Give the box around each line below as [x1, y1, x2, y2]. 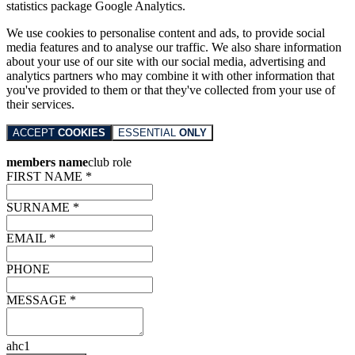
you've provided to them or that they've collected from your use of [6, 83, 335, 97]
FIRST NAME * [6, 170, 92, 184]
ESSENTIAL [118, 127, 179, 139]
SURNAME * [6, 200, 79, 215]
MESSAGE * [6, 293, 76, 307]
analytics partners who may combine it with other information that [6, 69, 334, 83]
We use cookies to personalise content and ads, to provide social [6, 26, 325, 40]
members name [6, 155, 88, 170]
